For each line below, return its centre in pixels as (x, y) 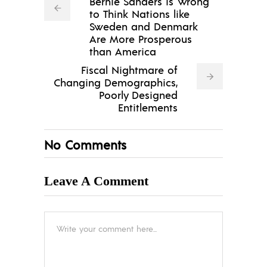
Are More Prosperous (141, 38)
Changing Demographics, (116, 82)
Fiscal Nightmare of (129, 69)
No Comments (85, 144)
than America (123, 51)
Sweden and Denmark (144, 26)
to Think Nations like (139, 13)
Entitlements (148, 107)
